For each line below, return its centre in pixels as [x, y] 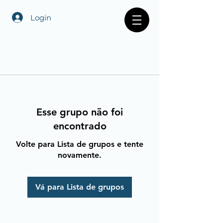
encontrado [80, 126]
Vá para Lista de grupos [80, 187]
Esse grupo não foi [80, 112]
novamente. [80, 155]
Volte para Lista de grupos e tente [80, 144]
